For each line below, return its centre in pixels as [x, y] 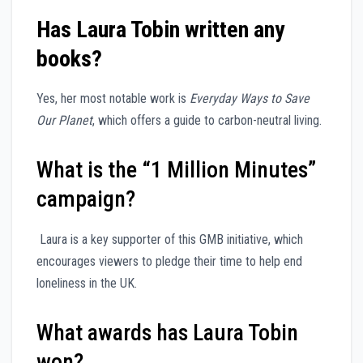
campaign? [86, 199]
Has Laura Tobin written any [160, 29]
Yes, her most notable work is [113, 99]
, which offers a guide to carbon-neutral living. [207, 121]
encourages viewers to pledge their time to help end [169, 262]
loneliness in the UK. [87, 284]
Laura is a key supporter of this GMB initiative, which [170, 240]
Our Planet [64, 121]
